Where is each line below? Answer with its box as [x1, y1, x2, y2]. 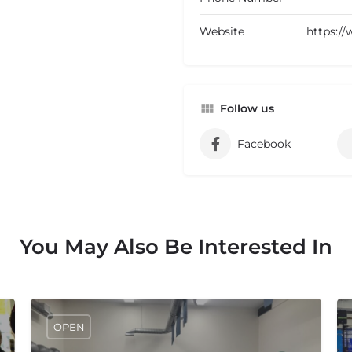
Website [200, 24, 244, 39]
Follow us [220, 101, 274, 116]
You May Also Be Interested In [20, 234, 332, 260]
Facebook [237, 137, 291, 152]
